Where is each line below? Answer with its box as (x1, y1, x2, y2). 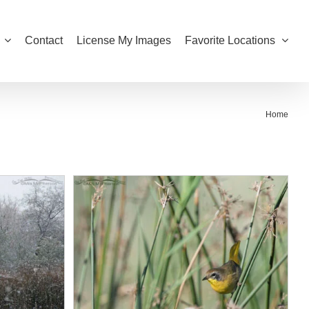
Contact (25, 34, 63, 46)
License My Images (77, 34, 171, 46)
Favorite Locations (185, 34, 275, 46)
